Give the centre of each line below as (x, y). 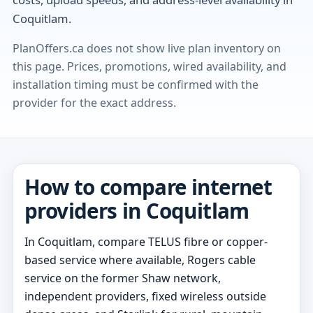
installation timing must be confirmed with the (135, 84)
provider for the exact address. (94, 102)
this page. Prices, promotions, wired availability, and (149, 66)
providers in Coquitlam (137, 211)
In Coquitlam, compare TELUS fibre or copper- (146, 241)
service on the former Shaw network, (122, 278)
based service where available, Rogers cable (140, 260)
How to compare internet (148, 187)
